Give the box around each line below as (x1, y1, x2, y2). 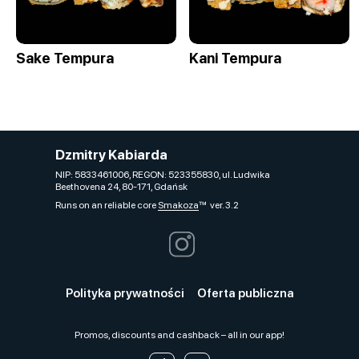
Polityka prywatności (65, 286, 184, 301)
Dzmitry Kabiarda (55, 147, 167, 163)
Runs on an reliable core (55, 200, 158, 211)
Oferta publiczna (196, 286, 294, 301)
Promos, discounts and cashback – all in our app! (75, 329, 284, 341)
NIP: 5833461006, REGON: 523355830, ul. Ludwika (55, 169, 270, 180)
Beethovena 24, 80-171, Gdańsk (55, 181, 188, 192)
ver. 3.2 (199, 200, 239, 211)
